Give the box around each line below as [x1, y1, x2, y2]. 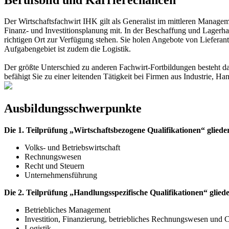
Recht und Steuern [25, 162, 84, 171]
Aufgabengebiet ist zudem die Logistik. [4, 44, 131, 54]
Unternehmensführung [25, 171, 97, 180]
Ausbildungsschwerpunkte [4, 102, 142, 116]
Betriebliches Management [25, 205, 110, 215]
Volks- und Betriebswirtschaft [25, 143, 120, 152]
